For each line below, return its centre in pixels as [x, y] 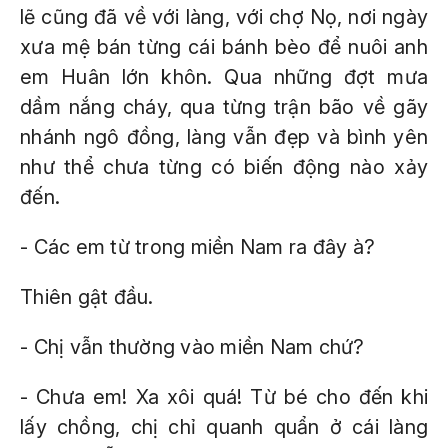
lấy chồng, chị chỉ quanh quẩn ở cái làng [224, 427]
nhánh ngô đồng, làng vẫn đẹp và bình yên [224, 137]
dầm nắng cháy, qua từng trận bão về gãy [224, 107]
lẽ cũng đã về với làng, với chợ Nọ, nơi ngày [224, 17]
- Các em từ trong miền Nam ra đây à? [197, 247]
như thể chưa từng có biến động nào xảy [224, 167]
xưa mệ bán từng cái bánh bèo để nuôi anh [224, 47]
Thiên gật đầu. [87, 297]
